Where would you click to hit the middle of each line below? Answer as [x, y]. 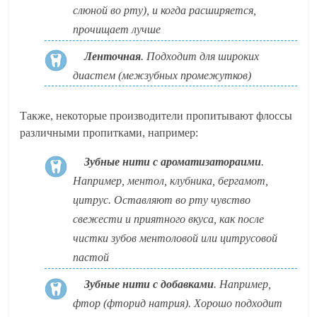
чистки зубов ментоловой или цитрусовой [175, 238]
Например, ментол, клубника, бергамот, [171, 181]
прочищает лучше [117, 30]
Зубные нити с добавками [149, 284]
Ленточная [113, 56]
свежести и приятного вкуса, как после [169, 219]
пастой [91, 258]
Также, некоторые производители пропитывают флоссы [156, 116]
